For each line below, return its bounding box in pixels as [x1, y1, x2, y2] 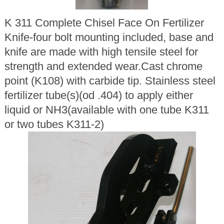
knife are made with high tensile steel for [4, 45, 198, 58]
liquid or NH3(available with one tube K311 [4, 103, 209, 116]
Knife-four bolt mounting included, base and [4, 31, 213, 44]
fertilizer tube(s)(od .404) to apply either [4, 89, 193, 102]
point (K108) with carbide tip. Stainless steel [4, 74, 215, 87]
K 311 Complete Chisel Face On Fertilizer [4, 16, 204, 29]
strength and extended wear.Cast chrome [4, 60, 202, 73]
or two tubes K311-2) [4, 118, 104, 131]
